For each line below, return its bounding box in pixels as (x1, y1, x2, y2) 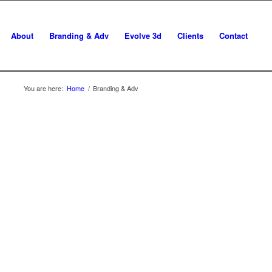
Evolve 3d (124, 30, 162, 41)
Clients (177, 30, 204, 41)
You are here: (24, 83, 63, 93)
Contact (219, 30, 248, 41)
